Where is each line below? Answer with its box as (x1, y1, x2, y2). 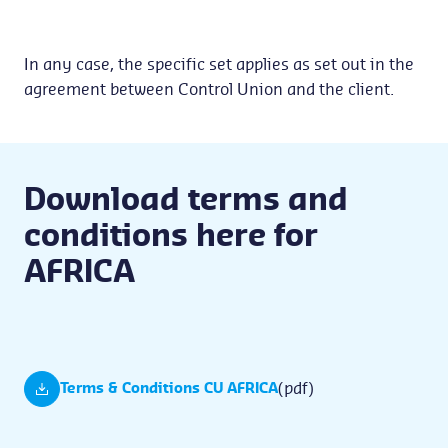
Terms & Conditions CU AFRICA (60, 382, 278, 396)
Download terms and (24, 186, 348, 216)
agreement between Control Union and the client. (24, 82, 394, 98)
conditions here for (24, 222, 318, 252)
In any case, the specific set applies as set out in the (24, 57, 414, 73)
